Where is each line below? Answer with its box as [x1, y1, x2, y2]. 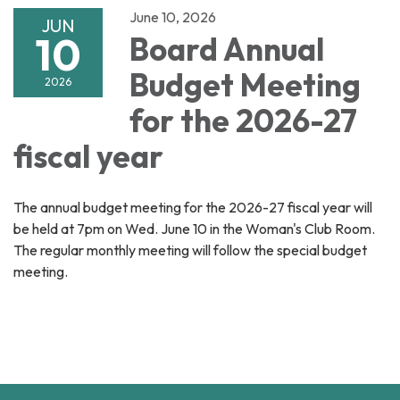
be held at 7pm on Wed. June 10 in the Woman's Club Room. [13, 220, 378, 238]
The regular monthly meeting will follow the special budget [13, 241, 367, 260]
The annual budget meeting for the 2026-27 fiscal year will [13, 198, 372, 217]
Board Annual [129, 29, 324, 70]
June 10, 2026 [129, 8, 216, 27]
